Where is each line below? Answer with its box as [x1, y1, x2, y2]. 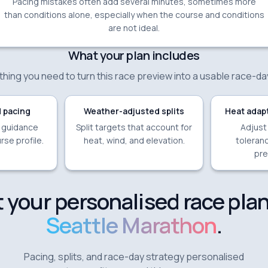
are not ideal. [108, 22, 160, 33]
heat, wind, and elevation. [83, 134, 185, 146]
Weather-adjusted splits [84, 105, 184, 117]
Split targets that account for [76, 121, 192, 133]
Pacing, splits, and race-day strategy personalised [24, 249, 244, 263]
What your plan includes [68, 47, 200, 63]
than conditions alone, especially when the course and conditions [4, 8, 264, 20]
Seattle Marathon [45, 210, 217, 240]
